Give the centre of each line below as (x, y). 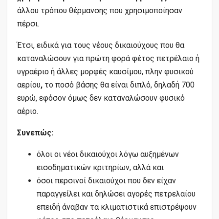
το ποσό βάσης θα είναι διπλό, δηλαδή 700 (120, 85)
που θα (172, 45)
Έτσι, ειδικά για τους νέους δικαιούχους (88, 45)
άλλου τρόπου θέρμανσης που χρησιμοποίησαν (100, 10)
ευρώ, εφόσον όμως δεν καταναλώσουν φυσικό (101, 98)
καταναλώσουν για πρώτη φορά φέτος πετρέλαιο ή (108, 58)
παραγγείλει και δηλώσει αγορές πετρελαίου (116, 194)
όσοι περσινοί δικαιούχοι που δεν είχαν (106, 180)
